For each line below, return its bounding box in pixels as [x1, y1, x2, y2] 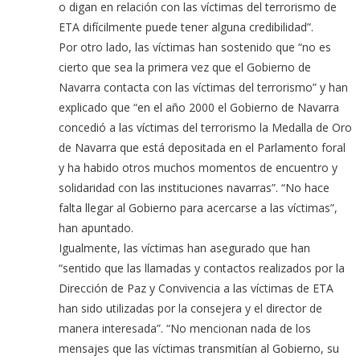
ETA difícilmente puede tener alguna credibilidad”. [59, 19, 314, 35]
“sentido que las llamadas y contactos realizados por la [59, 260, 346, 276]
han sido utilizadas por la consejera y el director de [59, 301, 323, 317]
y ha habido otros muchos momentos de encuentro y [59, 160, 338, 176]
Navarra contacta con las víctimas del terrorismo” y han [59, 80, 349, 96]
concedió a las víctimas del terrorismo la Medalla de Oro [59, 120, 353, 136]
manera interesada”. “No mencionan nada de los [59, 321, 312, 337]
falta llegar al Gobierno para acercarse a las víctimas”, [59, 200, 338, 216]
